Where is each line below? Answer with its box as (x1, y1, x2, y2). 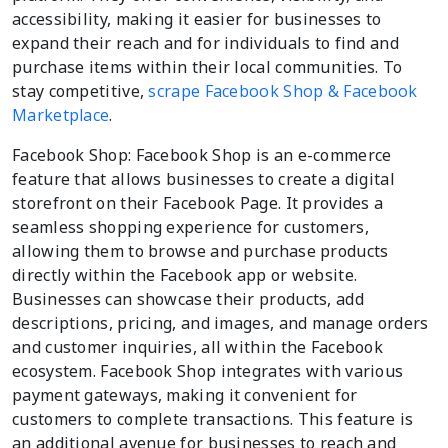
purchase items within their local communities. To (12, 55, 403, 78)
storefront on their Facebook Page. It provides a (12, 191, 384, 214)
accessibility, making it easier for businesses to (12, 7, 382, 30)
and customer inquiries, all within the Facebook (12, 335, 384, 358)
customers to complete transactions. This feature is (12, 407, 414, 430)
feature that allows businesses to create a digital (12, 167, 395, 190)
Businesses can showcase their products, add (12, 287, 364, 310)
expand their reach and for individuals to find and (12, 31, 399, 54)
